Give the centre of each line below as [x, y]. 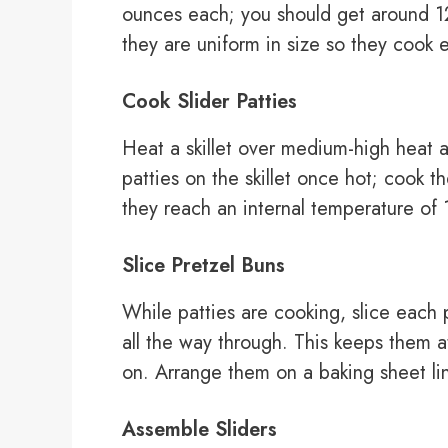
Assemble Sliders [199, 430]
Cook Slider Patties [209, 102]
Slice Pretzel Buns [203, 266]
